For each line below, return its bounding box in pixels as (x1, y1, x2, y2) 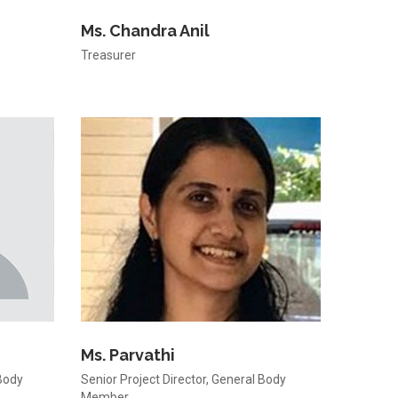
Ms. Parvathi (81, 346, 175, 364)
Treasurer (81, 48, 136, 62)
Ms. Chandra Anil (81, 21, 210, 40)
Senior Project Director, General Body (81, 372, 286, 386)
